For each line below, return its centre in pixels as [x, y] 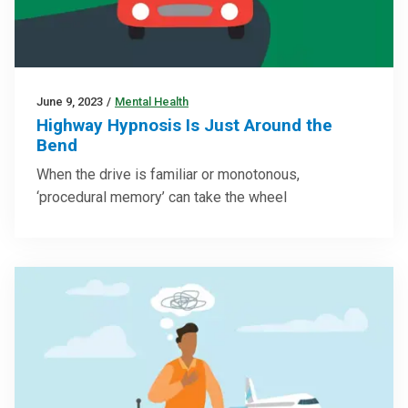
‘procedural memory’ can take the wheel [162, 198]
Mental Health [152, 102]
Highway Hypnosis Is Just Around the [184, 126]
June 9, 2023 [70, 102]
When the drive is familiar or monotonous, [168, 175]
